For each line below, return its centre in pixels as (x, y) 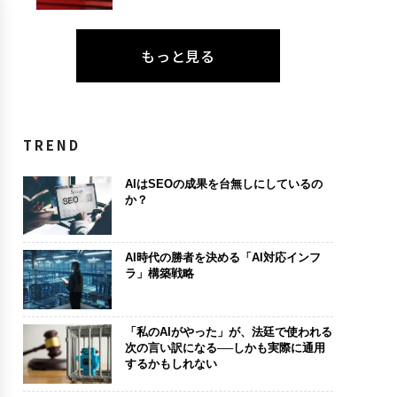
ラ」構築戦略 (159, 274)
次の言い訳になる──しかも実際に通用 (225, 347)
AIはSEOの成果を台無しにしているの (223, 183)
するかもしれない (171, 363)
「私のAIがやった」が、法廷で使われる (228, 331)
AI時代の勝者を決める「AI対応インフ (222, 258)
